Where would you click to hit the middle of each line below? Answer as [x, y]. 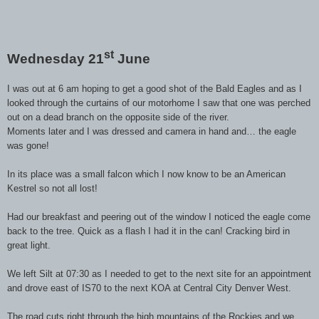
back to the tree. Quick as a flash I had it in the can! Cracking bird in [148, 231]
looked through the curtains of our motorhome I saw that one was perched [159, 103]
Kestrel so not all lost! [52, 188]
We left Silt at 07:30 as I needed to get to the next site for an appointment [159, 273]
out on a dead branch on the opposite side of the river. [118, 117]
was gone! [28, 145]
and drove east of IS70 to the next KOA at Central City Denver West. [149, 288]
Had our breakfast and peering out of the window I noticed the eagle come [159, 216]
